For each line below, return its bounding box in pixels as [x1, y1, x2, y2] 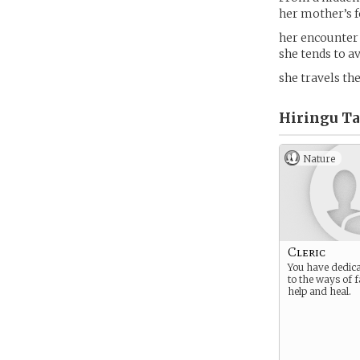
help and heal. [288, 285, 351, 297]
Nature [303, 153, 335, 165]
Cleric [288, 244, 325, 260]
